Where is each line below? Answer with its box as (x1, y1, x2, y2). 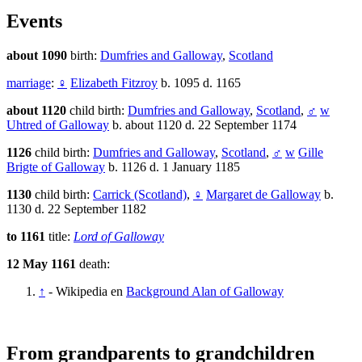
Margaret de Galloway (206, 187, 321, 202)
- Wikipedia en (48, 284, 126, 299)
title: (48, 229, 74, 244)
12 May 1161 (6, 257, 79, 271)
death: (79, 257, 110, 271)
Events (6, 11, 62, 32)
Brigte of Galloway (6, 160, 105, 175)
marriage (6, 76, 51, 90)
